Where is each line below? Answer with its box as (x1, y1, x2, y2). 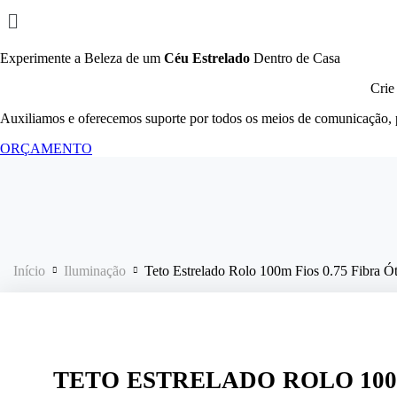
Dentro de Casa (250, 50, 340, 66)
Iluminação (64, 262, 126, 278)
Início (13, 262, 45, 278)
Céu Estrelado (164, 50, 250, 66)
